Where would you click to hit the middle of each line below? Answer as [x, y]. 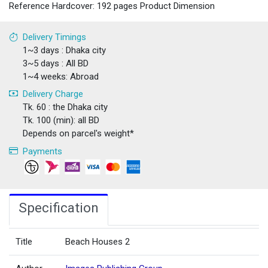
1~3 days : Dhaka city [64, 50]
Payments [42, 151]
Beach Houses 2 [98, 242]
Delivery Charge [53, 94]
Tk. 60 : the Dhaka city [65, 107]
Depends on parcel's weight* [78, 134]
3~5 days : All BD [55, 63]
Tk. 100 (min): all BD [61, 121]
